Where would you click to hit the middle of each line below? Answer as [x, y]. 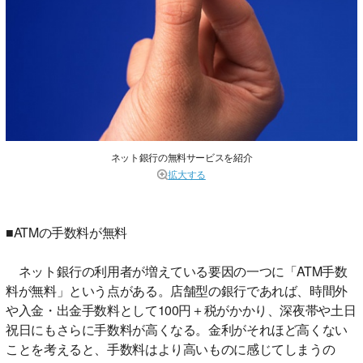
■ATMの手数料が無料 [66, 232]
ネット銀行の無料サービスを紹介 [181, 156]
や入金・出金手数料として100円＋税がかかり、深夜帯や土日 [181, 310]
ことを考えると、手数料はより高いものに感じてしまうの [171, 348]
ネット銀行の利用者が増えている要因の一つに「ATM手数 [177, 271]
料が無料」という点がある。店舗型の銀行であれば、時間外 [177, 290]
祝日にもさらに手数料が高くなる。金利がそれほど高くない [177, 329]
